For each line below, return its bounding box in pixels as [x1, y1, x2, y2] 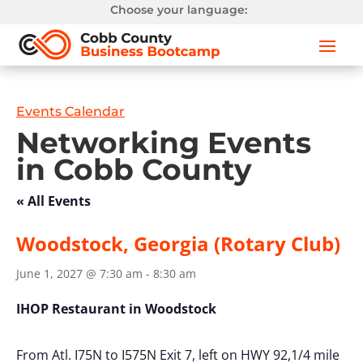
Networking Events [16, 125, 311, 161]
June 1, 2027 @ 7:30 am [16, 266, 143, 282]
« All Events [16, 192, 91, 211]
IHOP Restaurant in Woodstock [16, 300, 216, 318]
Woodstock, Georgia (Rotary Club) [16, 230, 340, 258]
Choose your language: [110, 2, 248, 17]
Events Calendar [16, 104, 125, 120]
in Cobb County [16, 152, 252, 188]
